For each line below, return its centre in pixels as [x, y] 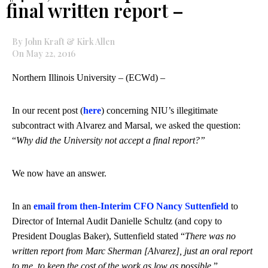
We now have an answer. [59, 173]
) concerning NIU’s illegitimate [159, 110]
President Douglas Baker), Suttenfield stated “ [98, 236]
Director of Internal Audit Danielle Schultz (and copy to [117, 221]
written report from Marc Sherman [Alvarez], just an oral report [132, 251]
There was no [210, 236]
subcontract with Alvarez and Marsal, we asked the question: [126, 125]
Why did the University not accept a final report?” [111, 140]
